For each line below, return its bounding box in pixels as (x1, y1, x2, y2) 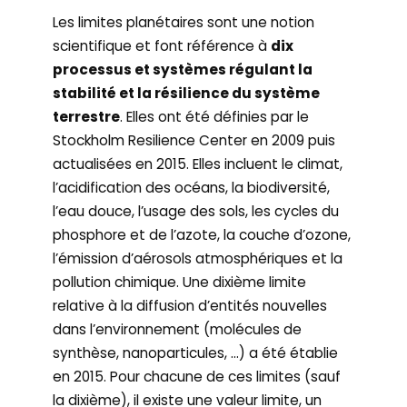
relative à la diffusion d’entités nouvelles (53, 296, 328, 315)
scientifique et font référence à (53, 36, 272, 55)
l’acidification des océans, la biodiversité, (53, 178, 331, 197)
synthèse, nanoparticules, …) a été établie (53, 343, 339, 362)
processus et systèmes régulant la (53, 60, 313, 79)
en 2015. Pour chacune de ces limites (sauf (53, 367, 342, 386)
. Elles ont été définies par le (120, 107, 310, 126)
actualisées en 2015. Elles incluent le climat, (53, 154, 343, 174)
